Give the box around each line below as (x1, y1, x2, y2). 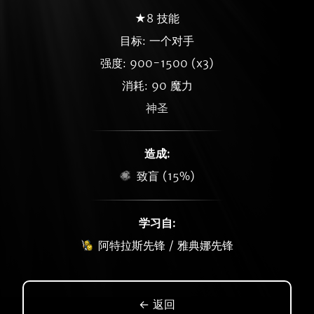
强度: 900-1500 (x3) (100, 56, 214, 70)
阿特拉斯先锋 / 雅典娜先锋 (97, 238, 233, 252)
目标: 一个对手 (120, 34, 194, 48)
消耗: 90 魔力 (121, 78, 193, 93)
